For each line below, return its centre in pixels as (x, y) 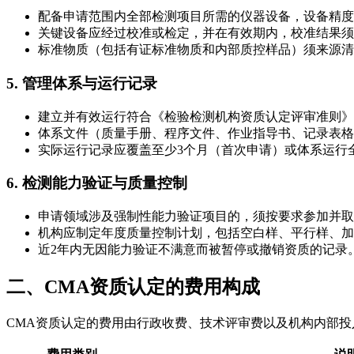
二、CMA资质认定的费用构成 (133, 286)
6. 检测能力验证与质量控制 (97, 183)
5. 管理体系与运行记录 (82, 83)
